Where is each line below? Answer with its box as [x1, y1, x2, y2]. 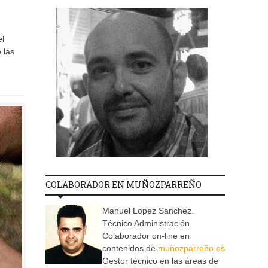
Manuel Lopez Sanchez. [102, 206, 194, 216]
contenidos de [102, 243, 158, 254]
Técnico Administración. [102, 218, 192, 229]
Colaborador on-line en [102, 231, 190, 241]
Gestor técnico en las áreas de [102, 256, 218, 266]
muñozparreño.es [158, 243, 225, 254]
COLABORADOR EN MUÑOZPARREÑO [45, 179, 202, 191]
